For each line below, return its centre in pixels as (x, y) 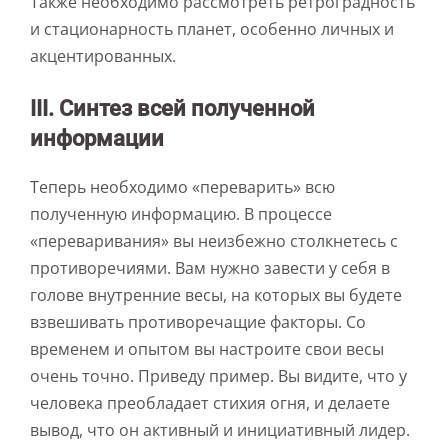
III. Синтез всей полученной (172, 109)
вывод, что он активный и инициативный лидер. (220, 430)
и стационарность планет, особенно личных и (212, 29)
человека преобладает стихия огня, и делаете (210, 403)
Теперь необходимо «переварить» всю (182, 187)
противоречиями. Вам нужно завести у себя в (210, 268)
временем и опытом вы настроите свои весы (207, 349)
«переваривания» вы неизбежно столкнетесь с (214, 241)
